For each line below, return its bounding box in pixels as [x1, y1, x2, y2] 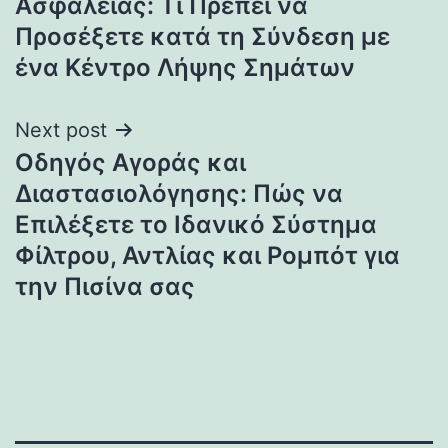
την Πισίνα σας [15, 271, 195, 301]
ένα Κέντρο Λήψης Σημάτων [15, 52, 355, 82]
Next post [15, 117, 107, 142]
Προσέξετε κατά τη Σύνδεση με [15, 21, 390, 51]
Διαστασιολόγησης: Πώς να [15, 178, 343, 208]
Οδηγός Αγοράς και [15, 147, 246, 177]
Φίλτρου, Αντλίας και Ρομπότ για [15, 240, 400, 270]
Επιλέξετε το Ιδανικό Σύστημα [15, 209, 377, 239]
